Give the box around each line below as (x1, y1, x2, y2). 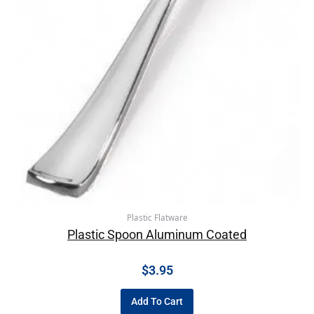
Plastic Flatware (126, 212, 188, 224)
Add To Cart (131, 296, 183, 308)
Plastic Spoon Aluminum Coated (67, 227, 247, 243)
